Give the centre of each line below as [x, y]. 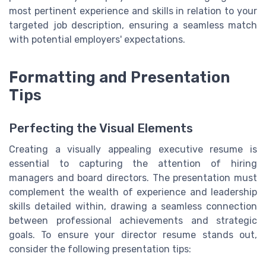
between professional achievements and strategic [133, 221]
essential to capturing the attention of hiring [133, 164]
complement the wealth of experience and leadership [133, 192]
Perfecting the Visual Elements [101, 129]
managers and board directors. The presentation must [133, 178]
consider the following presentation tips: [100, 249]
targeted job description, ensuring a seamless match [133, 26]
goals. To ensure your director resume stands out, [133, 235]
